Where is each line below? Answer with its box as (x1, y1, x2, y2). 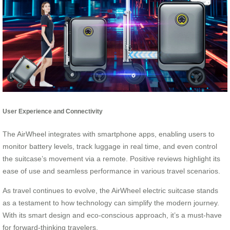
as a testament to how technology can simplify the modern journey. (3, 198, 219, 207)
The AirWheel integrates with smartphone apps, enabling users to (3, 129, 215, 138)
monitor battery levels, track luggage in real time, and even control (3, 142, 217, 150)
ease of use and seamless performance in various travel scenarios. (3, 166, 220, 175)
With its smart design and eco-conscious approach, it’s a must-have (3, 210, 222, 219)
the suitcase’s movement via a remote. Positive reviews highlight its (3, 154, 220, 163)
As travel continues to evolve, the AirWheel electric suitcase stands (3, 186, 218, 195)
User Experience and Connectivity (3, 108, 103, 115)
